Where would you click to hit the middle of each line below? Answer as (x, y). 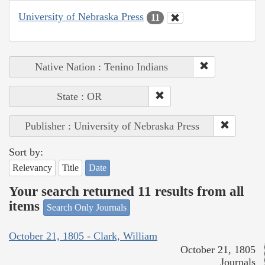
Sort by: (26, 152)
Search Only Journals (87, 207)
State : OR (79, 96)
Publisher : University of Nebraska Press (112, 126)
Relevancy (32, 167)
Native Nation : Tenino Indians (101, 67)
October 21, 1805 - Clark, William (83, 236)
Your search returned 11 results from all (126, 192)
